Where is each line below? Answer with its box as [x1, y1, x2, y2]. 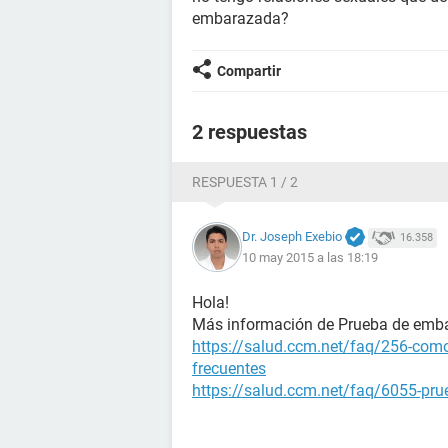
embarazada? [192, 9, 289, 28]
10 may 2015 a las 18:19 [242, 250, 378, 266]
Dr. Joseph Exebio [242, 228, 342, 244]
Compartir [217, 63, 281, 79]
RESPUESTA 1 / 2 [192, 174, 298, 190]
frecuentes [192, 359, 266, 378]
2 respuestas [192, 120, 307, 144]
